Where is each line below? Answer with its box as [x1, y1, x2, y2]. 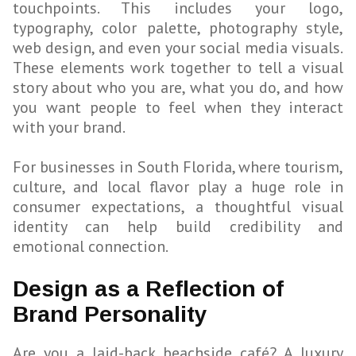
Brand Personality [13, 302, 207, 327]
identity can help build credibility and [13, 216, 343, 238]
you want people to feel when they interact [13, 97, 343, 118]
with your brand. [13, 117, 126, 138]
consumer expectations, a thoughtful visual [13, 196, 343, 218]
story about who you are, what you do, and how [13, 77, 343, 99]
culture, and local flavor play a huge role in [13, 176, 343, 198]
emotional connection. [13, 236, 168, 257]
